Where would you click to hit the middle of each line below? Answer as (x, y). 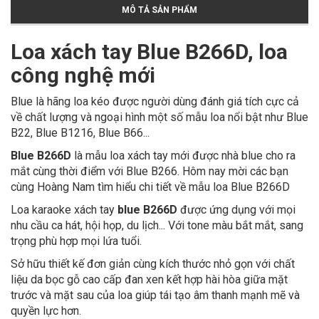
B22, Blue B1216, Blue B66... (80, 133)
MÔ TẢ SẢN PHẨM (159, 10)
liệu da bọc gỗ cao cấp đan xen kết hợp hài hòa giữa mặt (149, 280)
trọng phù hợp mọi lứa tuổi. (76, 241)
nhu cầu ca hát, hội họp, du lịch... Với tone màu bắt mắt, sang (157, 226)
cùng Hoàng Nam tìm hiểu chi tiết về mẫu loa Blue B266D (150, 187)
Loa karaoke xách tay (64, 210)
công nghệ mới (83, 75)
